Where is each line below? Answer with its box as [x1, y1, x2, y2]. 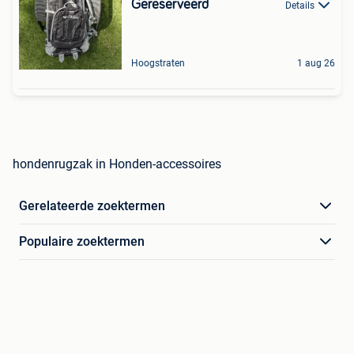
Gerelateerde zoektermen [19, 198, 165, 213]
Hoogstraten [131, 58, 185, 69]
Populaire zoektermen [19, 234, 145, 249]
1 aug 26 [297, 58, 335, 69]
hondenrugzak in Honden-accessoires [13, 156, 221, 171]
